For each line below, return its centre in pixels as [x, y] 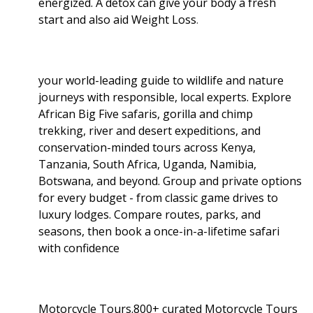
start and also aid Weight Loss [117, 19]
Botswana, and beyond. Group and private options [170, 181]
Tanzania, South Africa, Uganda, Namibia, [147, 164]
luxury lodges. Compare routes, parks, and [150, 214]
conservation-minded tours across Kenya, [147, 147]
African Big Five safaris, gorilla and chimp [146, 114]
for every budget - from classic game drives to [158, 197]
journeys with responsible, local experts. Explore [165, 97]
